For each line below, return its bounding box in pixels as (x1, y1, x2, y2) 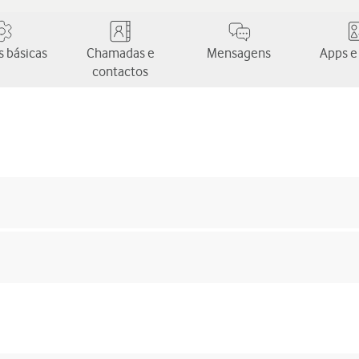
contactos (92, 63, 148, 79)
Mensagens (207, 45, 271, 61)
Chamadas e (86, 45, 155, 61)
